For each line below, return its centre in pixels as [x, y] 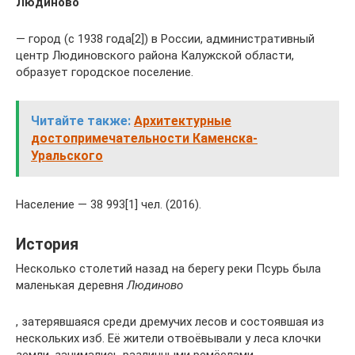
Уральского [67, 156]
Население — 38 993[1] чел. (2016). [109, 204]
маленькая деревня [71, 285]
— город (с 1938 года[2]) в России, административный [165, 39]
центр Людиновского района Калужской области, [155, 55]
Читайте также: [81, 121]
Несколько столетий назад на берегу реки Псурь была [168, 269]
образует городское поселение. [105, 72]
